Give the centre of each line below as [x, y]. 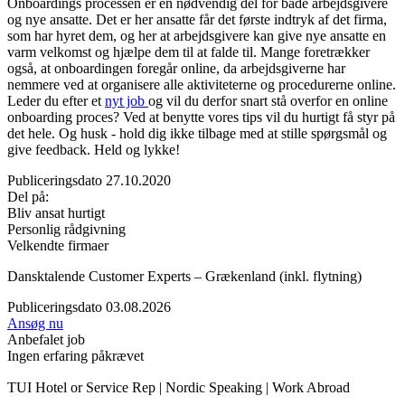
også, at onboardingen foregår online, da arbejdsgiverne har [176, 68]
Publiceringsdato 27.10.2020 [89, 180]
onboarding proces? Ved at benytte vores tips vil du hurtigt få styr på [201, 117]
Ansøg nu [35, 323]
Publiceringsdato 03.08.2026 [89, 306]
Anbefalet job [46, 339]
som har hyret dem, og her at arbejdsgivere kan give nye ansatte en [197, 35]
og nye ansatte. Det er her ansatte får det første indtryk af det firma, [197, 19]
